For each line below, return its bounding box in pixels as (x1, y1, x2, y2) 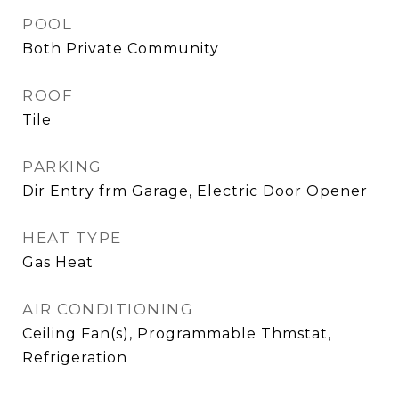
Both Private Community (22, 40, 219, 57)
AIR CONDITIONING (22, 300, 193, 318)
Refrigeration (22, 349, 127, 366)
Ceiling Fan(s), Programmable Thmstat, (22, 325, 331, 342)
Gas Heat (22, 254, 94, 271)
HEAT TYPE (22, 229, 122, 247)
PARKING (22, 158, 102, 175)
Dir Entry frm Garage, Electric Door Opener (22, 183, 368, 199)
